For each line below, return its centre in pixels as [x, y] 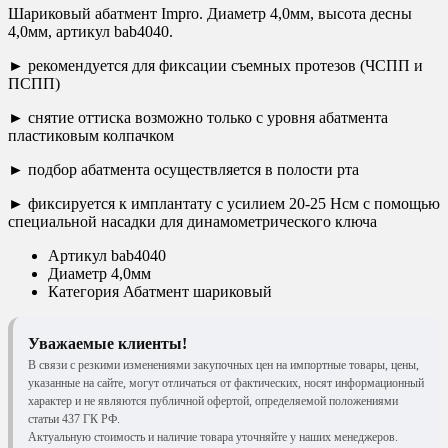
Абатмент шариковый [197, 292]
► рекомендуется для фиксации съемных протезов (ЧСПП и [215, 66]
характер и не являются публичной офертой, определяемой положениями [213, 401]
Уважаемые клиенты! [107, 344]
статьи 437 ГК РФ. [74, 419]
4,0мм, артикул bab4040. [90, 32]
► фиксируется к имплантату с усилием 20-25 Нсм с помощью [224, 204]
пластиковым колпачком [91, 136]
